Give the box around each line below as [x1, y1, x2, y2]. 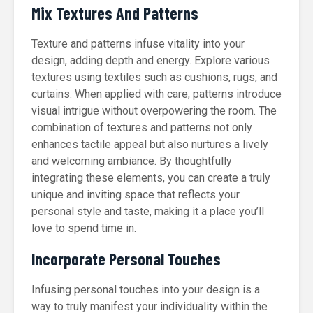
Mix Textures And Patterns [31, 3, 198, 23]
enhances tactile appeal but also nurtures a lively [31, 138, 268, 151]
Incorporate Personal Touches [31, 249, 221, 269]
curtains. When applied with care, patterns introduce [31, 87, 282, 101]
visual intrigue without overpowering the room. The [31, 104, 277, 117]
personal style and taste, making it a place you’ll [31, 205, 264, 218]
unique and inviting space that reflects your [31, 188, 240, 201]
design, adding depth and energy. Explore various [31, 54, 270, 67]
